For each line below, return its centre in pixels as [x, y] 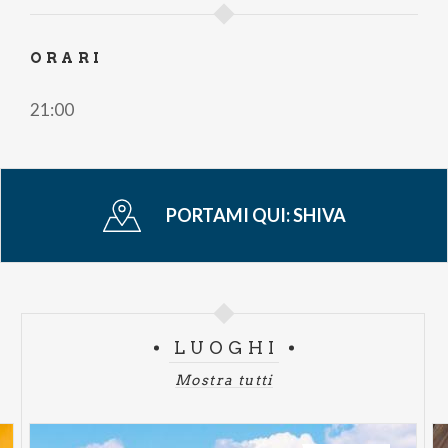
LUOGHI [226, 347]
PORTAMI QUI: [229, 214]
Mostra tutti [224, 379]
